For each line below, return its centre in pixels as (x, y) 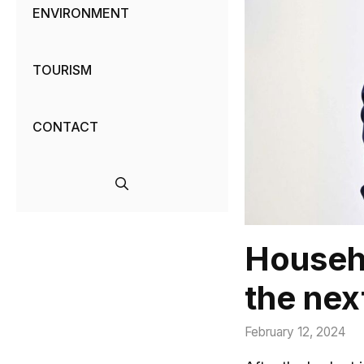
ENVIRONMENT (81, 13)
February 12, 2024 (295, 332)
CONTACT (65, 127)
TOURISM (62, 70)
